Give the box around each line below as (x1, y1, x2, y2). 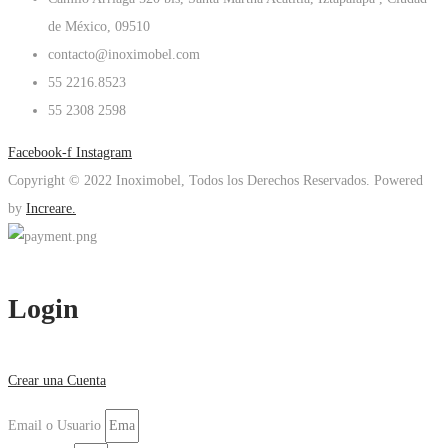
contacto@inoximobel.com (48, 46, 200, 62)
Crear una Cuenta (8, 373, 106, 389)
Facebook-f (8, 144, 72, 160)
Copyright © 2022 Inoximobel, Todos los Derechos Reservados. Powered (8, 172, 423, 188)
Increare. (26, 200, 76, 216)
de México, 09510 (48, 18, 150, 34)
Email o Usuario (8, 418, 101, 434)
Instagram (76, 144, 132, 160)
